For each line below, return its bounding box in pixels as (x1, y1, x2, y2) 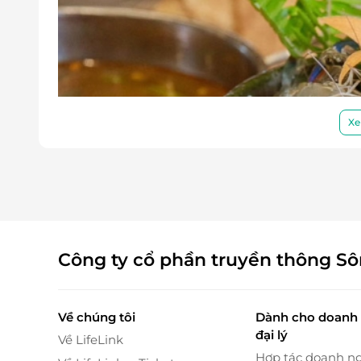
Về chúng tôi (58, 309, 135, 326)
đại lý (255, 327, 288, 343)
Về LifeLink (58, 332, 123, 348)
